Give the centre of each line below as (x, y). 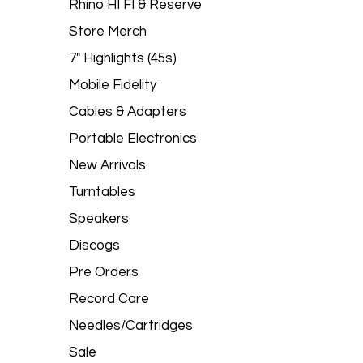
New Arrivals (108, 165)
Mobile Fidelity (113, 85)
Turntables (102, 192)
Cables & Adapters (128, 112)
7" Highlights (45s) (123, 58)
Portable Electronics (133, 139)
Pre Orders (104, 272)
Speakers (99, 219)
